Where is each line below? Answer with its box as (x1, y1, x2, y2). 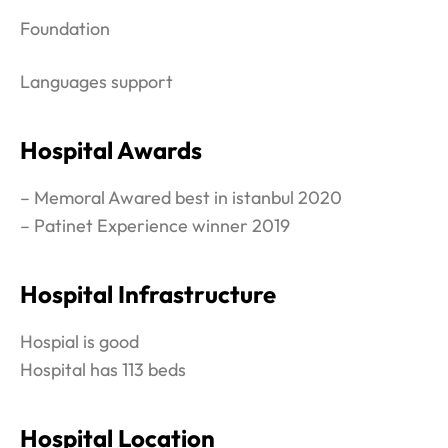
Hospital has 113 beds (20, 357, 186, 381)
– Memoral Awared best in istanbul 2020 (20, 185, 342, 209)
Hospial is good (20, 329, 139, 353)
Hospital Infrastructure (20, 278, 276, 309)
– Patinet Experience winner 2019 (20, 213, 290, 237)
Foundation (20, 16, 110, 40)
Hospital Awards (20, 134, 202, 165)
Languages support (20, 69, 173, 93)
